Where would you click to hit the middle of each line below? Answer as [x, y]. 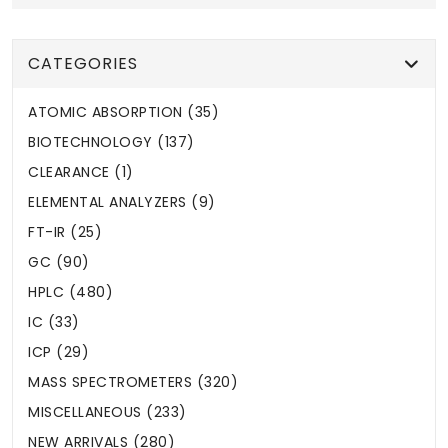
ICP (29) [58, 352]
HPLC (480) [70, 292]
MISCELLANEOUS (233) [107, 412]
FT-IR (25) [65, 232]
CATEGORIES [83, 64]
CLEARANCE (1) [81, 172]
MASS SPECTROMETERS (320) [133, 382]
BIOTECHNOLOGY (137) [111, 142]
